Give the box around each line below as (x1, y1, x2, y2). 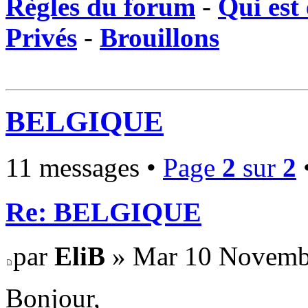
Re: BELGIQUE (5, 196, 201, 228)
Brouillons (100, 23, 219, 52)
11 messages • (5, 152, 163, 182)
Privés (5, 23, 77, 52)
